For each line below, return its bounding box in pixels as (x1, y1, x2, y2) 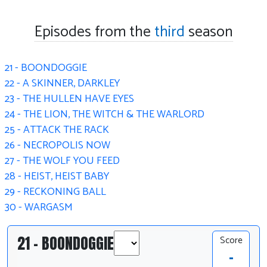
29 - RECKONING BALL (5, 184, 106, 201)
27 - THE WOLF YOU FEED (5, 153, 120, 170)
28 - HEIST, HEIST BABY (5, 168, 109, 186)
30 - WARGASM (5, 199, 73, 217)
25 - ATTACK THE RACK (5, 122, 109, 139)
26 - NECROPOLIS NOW (5, 137, 110, 155)
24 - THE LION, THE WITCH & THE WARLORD (5, 106, 204, 124)
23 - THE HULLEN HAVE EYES (5, 91, 134, 108)
